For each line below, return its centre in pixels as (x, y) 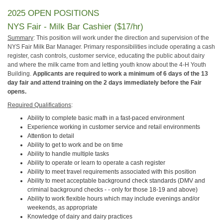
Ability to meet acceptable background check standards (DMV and (116, 181)
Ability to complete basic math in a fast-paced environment (106, 118)
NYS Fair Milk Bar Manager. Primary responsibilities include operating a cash (111, 47)
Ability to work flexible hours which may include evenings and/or (113, 199)
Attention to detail (51, 136)
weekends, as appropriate (62, 208)
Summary (20, 38)
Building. (20, 74)
